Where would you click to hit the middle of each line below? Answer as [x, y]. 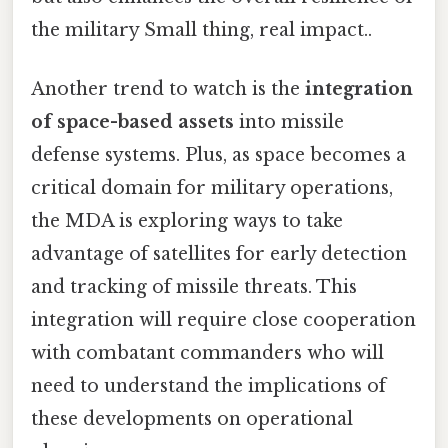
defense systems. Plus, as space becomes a [218, 155]
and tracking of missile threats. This [194, 287]
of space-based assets [132, 122]
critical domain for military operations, [212, 188]
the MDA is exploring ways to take [187, 221]
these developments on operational [192, 419]
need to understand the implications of [208, 386]
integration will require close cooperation [223, 320]
